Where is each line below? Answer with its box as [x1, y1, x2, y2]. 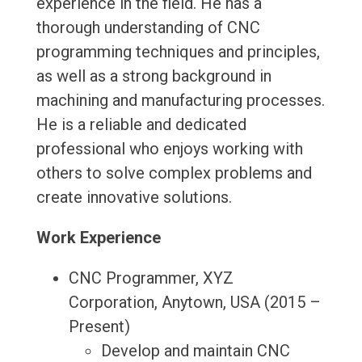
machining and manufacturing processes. [36, 90, 325, 111]
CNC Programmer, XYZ [68, 268, 234, 288]
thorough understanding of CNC [36, 18, 260, 38]
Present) [68, 317, 130, 337]
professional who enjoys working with [36, 139, 303, 159]
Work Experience [36, 228, 161, 248]
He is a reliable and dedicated [36, 115, 246, 135]
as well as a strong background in [36, 66, 271, 86]
